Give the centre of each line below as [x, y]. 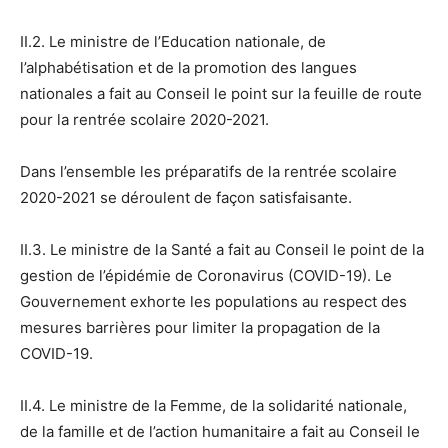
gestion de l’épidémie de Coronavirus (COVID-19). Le [206, 275]
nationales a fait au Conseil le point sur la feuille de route [221, 93]
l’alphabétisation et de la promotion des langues [188, 67]
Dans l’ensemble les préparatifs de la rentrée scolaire [208, 171]
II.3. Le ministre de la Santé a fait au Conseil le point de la [222, 249]
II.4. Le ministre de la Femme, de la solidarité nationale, [213, 405]
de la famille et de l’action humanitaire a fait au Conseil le [220, 431]
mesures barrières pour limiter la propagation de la [200, 327]
